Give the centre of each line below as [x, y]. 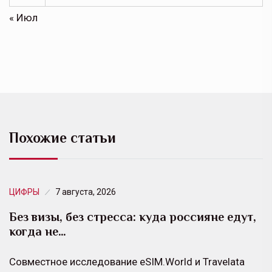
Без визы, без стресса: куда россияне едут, [133, 216]
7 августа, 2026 [86, 192]
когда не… [38, 231]
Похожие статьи [63, 137]
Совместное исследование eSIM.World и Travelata [127, 261]
